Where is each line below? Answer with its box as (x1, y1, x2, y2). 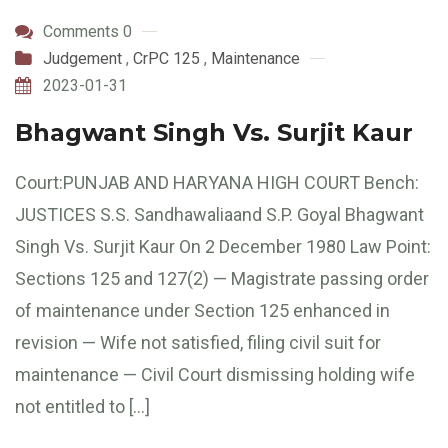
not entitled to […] (15, 395, 150, 417)
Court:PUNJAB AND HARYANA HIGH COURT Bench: (15, 171, 419, 193)
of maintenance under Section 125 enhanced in (15, 299, 390, 321)
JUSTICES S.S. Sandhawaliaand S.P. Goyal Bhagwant (15, 203, 424, 225)
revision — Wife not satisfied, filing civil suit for (15, 331, 381, 353)
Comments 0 (43, 21, 132, 41)
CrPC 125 (133, 48, 200, 68)
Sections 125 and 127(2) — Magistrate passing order (15, 267, 429, 289)
